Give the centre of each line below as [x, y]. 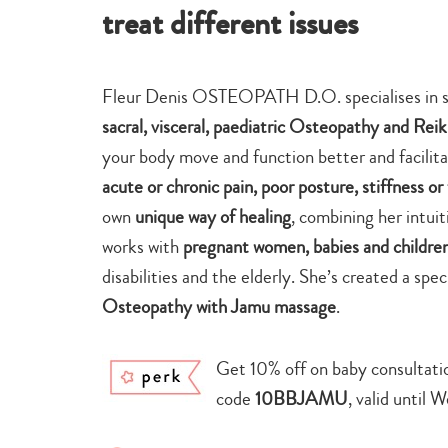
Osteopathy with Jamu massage [219, 306]
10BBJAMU [301, 398]
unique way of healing [213, 216]
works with [142, 246]
